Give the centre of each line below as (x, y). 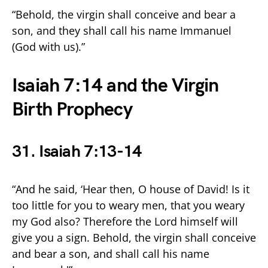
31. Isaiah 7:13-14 (77, 151)
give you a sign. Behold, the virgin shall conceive (134, 237)
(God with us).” (48, 46)
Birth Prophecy (72, 109)
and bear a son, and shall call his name (111, 253)
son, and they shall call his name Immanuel (122, 30)
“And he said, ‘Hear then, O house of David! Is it (131, 189)
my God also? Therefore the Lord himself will (125, 221)
